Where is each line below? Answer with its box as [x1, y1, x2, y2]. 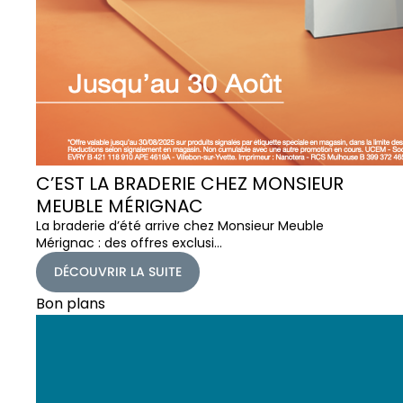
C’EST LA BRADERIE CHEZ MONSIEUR [36, 170, 344, 196]
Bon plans [36, 292, 105, 314]
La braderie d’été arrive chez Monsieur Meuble [36, 216, 324, 235]
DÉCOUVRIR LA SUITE [54, 262, 182, 281]
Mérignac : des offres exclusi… [36, 233, 222, 252]
